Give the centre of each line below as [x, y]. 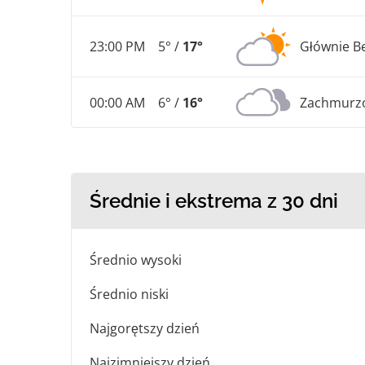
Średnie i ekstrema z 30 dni [214, 201]
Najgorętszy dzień [145, 329]
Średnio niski [129, 295]
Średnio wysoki [136, 260]
